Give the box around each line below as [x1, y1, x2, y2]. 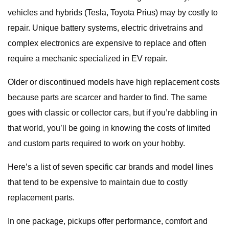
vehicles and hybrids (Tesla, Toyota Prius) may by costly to [8, 8, 218, 17]
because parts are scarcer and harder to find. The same [8, 93, 207, 102]
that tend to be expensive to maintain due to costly [8, 178, 188, 187]
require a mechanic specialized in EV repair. [8, 54, 167, 63]
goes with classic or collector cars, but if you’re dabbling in [8, 108, 217, 117]
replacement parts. [8, 193, 75, 202]
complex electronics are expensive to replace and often [8, 39, 207, 48]
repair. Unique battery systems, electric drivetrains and [8, 24, 203, 32]
